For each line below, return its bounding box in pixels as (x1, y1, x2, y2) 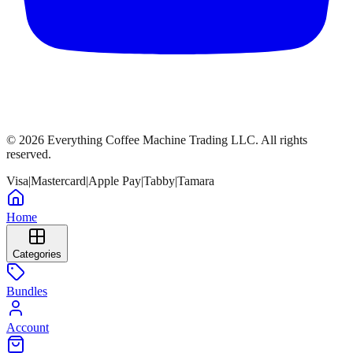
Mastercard (31, 173, 86, 188)
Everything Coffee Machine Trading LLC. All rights (44, 132, 307, 147)
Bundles (6, 284, 47, 298)
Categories (13, 247, 61, 260)
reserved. (6, 147, 51, 161)
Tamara (177, 173, 214, 188)
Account (6, 320, 49, 334)
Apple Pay (88, 173, 141, 188)
